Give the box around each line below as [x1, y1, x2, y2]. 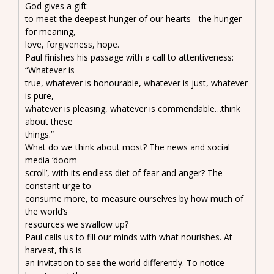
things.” [25, 128, 54, 140]
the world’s [25, 205, 68, 217]
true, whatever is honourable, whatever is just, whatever [25, 76, 248, 89]
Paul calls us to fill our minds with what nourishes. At [25, 231, 232, 243]
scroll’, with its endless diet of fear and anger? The [25, 166, 223, 179]
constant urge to [25, 179, 91, 191]
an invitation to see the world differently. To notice [25, 256, 224, 268]
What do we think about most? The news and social [25, 141, 230, 153]
